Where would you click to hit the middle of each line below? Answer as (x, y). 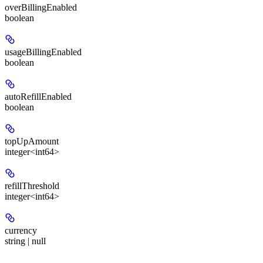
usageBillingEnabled (43, 52)
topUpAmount (32, 141)
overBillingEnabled (41, 7)
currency (21, 230)
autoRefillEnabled (38, 96)
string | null (25, 241)
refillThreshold (32, 186)
